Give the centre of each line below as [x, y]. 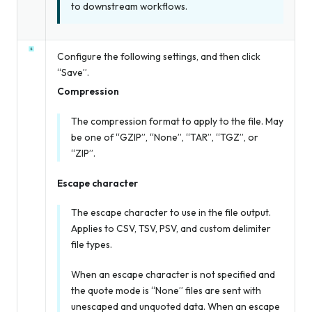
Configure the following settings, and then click [159, 57]
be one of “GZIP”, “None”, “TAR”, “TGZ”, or [165, 137]
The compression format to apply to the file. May [177, 121]
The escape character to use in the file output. [171, 212]
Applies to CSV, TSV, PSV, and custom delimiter [171, 228]
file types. [92, 244]
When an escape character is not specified [165, 274]
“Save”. [73, 73]
